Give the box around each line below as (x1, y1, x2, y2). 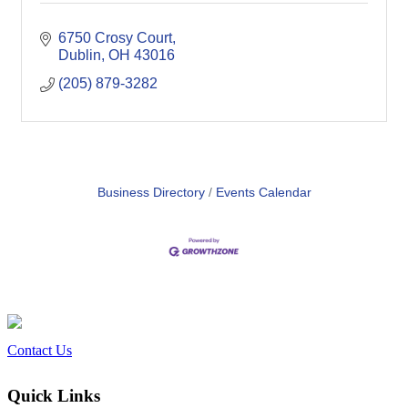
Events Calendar (215, 186, 311, 199)
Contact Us (7, 342, 72, 359)
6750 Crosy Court (58, 30, 172, 46)
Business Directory (97, 186, 205, 199)
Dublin (58, 47, 101, 63)
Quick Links (7, 386, 100, 406)
